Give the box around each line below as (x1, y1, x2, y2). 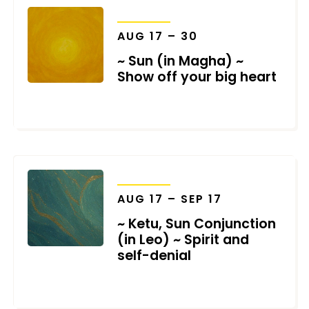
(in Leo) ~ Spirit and (117, 230, 250, 249)
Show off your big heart (117, 67, 277, 86)
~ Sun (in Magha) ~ (117, 51, 244, 70)
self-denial (117, 246, 192, 265)
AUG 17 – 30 (117, 28, 199, 44)
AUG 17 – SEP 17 (117, 190, 223, 207)
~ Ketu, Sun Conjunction (117, 214, 277, 233)
